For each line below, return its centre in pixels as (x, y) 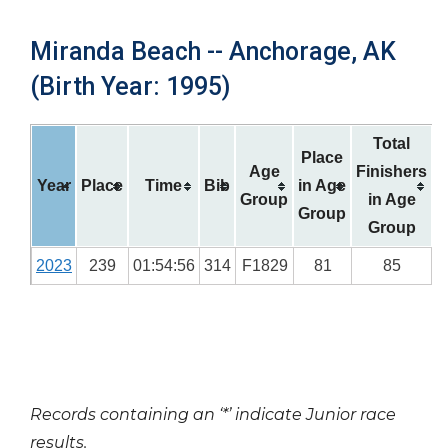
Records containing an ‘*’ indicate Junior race (213, 414)
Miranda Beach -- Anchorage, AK (213, 51)
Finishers (391, 171)
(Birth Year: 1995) (130, 86)
